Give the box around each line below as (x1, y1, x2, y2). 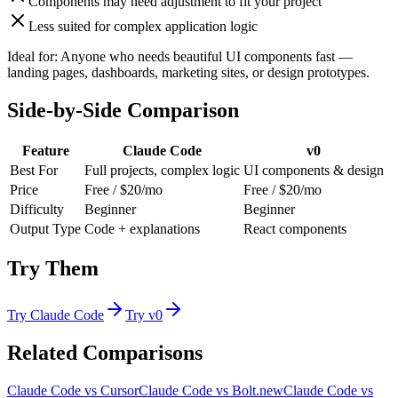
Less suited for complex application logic (28, 18, 258, 34)
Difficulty (10, 201, 64, 217)
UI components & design (243, 162, 384, 178)
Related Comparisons (7, 341, 203, 365)
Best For (10, 162, 58, 178)
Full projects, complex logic (84, 162, 240, 178)
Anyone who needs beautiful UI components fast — (60, 48, 353, 64)
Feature (21, 142, 69, 158)
